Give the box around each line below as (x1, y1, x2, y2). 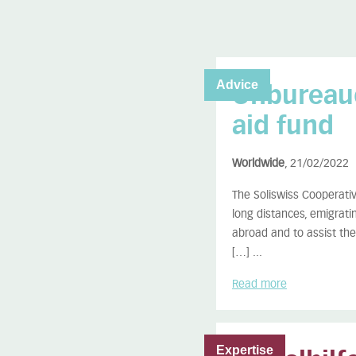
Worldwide (232, 157, 284, 169)
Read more (232, 278, 287, 290)
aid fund (232, 113, 334, 139)
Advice (216, 77, 258, 91)
